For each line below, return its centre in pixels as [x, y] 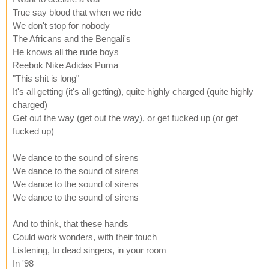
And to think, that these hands [71, 223]
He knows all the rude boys [66, 52]
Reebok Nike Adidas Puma [65, 65]
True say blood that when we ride [77, 12]
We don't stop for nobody [61, 25]
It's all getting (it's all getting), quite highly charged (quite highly [133, 91]
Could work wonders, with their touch [85, 237]
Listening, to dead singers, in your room [89, 250]
